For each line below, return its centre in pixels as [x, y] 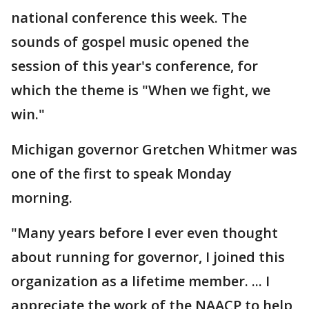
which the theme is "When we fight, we [141, 90]
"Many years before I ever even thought [144, 233]
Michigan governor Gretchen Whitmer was [154, 149]
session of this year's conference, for [134, 66]
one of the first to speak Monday [121, 173]
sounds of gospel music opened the [130, 42]
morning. [43, 198]
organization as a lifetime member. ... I [140, 281]
